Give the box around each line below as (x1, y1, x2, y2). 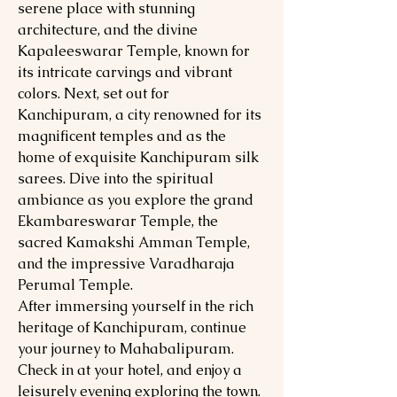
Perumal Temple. (18, 276, 136, 294)
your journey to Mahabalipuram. (18, 339, 234, 358)
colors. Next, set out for (18, 84, 169, 103)
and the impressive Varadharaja (18, 254, 235, 273)
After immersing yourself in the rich (18, 297, 253, 315)
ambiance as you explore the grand (18, 191, 253, 209)
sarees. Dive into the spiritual (18, 169, 214, 188)
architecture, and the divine (18, 20, 198, 39)
